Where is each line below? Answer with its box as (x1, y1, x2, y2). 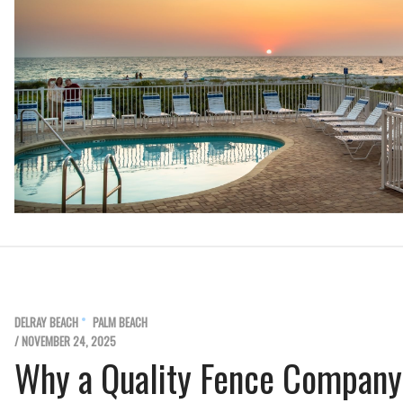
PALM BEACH (93, 313, 148, 332)
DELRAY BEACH (14, 313, 78, 332)
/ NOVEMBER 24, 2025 (14, 332, 116, 351)
